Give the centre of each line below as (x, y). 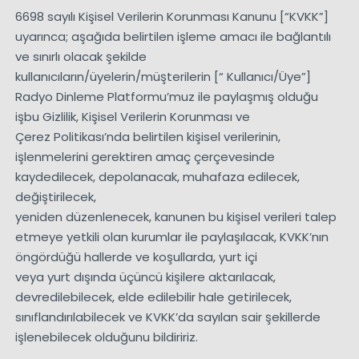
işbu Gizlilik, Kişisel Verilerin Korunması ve (132, 117)
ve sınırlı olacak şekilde (81, 57)
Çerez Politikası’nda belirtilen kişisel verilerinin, (147, 137)
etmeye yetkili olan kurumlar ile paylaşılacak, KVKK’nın (171, 237)
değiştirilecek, (55, 197)
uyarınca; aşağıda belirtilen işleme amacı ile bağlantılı (173, 37)
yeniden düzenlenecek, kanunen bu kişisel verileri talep (175, 217)
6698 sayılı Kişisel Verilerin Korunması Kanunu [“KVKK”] (171, 17)
